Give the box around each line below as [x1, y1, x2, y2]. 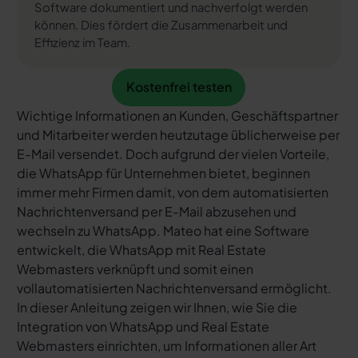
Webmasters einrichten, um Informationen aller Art [16, 336, 316, 354]
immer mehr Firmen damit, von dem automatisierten [16, 183, 328, 201]
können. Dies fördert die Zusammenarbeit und [34, 17, 288, 32]
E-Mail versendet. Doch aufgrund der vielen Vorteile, [16, 145, 329, 162]
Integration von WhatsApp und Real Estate [16, 317, 269, 335]
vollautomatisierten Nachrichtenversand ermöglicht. [16, 279, 332, 296]
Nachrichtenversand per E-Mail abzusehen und [16, 202, 296, 220]
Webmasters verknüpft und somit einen [16, 260, 253, 277]
